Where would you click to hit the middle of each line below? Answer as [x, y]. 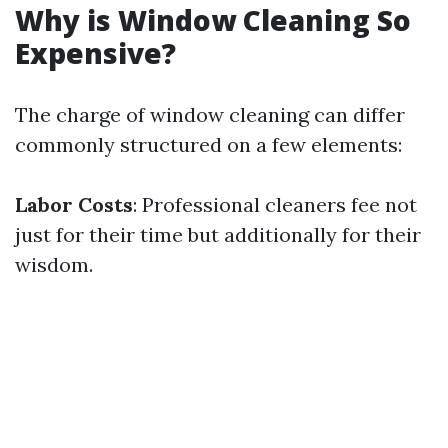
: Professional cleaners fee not [275, 204]
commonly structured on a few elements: [208, 144]
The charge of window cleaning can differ [210, 114]
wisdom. [54, 264]
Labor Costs [74, 204]
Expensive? [95, 53]
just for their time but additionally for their [218, 234]
